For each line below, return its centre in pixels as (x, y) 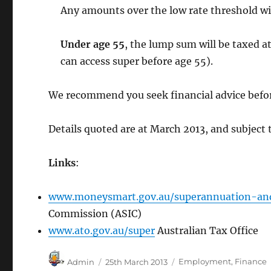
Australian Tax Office (207, 230)
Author (80, 256)
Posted (119, 256)
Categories (199, 256)
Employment (205, 262)
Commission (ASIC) (95, 213)
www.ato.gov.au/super (102, 230)
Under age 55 (93, 44)
